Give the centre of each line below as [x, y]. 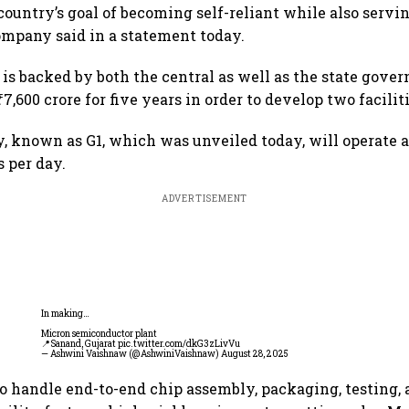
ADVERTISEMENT [204, 199]
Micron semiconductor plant [99, 334]
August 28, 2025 [255, 354]
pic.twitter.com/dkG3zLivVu [179, 344]
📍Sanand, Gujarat [79, 344]
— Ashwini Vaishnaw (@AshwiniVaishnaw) [131, 354]
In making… [65, 314]
